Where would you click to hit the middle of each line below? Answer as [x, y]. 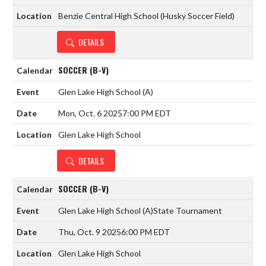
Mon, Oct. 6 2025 [90, 113]
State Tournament [188, 210]
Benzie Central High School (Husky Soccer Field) [146, 15]
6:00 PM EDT [145, 232]
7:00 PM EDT [147, 113]
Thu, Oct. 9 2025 [90, 232]
